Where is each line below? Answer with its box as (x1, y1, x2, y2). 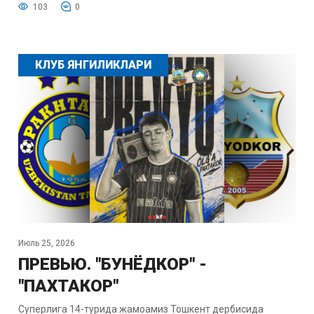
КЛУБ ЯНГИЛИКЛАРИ (34, 58, 151, 72)
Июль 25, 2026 (18, 238, 75, 248)
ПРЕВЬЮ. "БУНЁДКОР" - (18, 254, 207, 274)
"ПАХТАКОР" (18, 275, 118, 296)
